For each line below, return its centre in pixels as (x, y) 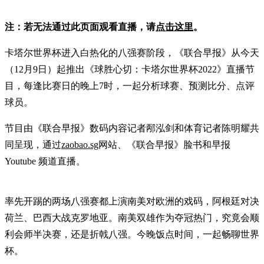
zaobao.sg (80, 144)
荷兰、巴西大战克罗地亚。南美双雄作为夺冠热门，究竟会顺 (132, 217)
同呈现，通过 (33, 144)
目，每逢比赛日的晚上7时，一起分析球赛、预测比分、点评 (130, 85)
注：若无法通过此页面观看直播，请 (80, 27)
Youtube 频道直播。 (45, 161)
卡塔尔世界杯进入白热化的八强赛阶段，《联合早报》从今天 (132, 52)
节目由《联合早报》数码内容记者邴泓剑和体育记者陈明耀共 (132, 128)
